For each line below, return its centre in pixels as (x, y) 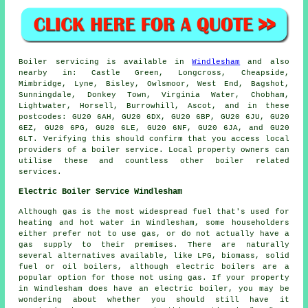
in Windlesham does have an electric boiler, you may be (154, 288)
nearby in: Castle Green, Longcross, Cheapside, (154, 73)
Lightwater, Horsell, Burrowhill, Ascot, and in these (154, 106)
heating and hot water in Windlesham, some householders (154, 222)
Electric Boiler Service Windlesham (101, 191)
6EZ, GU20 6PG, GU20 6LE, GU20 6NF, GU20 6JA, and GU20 (154, 128)
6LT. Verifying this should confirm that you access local (154, 139)
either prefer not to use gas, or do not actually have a (154, 233)
